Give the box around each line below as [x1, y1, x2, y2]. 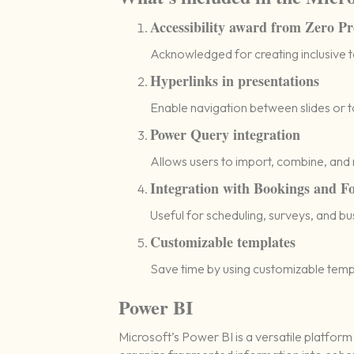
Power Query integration [150, 124, 301, 145]
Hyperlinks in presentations [150, 70, 320, 92]
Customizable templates [150, 232, 296, 253]
